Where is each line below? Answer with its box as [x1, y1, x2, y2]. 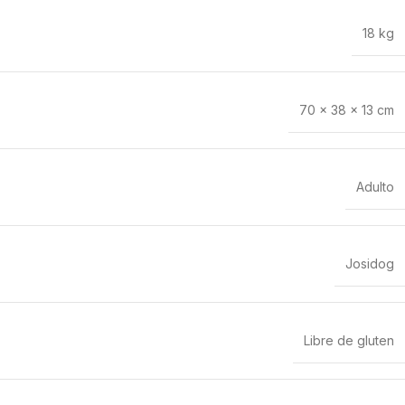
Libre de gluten [304, 333, 394, 348]
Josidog [345, 256, 394, 271]
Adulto [356, 179, 394, 194]
